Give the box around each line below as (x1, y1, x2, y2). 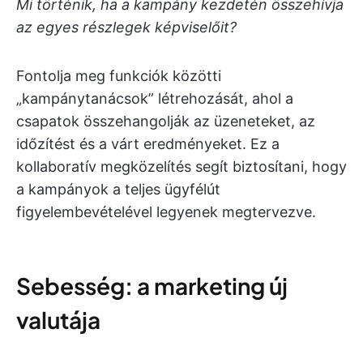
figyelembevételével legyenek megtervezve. (16, 203, 316, 220)
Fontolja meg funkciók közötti (16, 67, 221, 84)
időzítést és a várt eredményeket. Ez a (16, 135, 280, 152)
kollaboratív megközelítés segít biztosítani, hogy (16, 158, 347, 175)
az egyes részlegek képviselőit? (16, 19, 237, 36)
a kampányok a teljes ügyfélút (16, 181, 220, 198)
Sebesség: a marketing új (16, 271, 288, 300)
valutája (16, 305, 100, 334)
